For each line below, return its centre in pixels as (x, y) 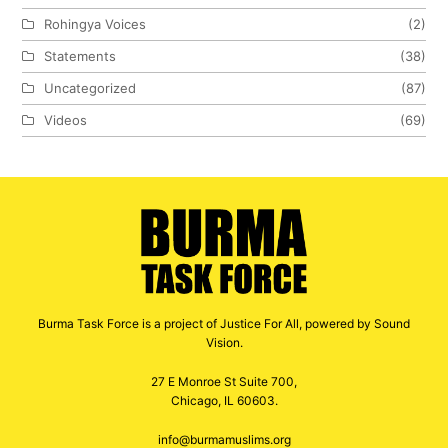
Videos (66, 120)
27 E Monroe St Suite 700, (224, 381)
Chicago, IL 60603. (224, 400)
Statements (80, 56)
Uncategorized (90, 88)
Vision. (224, 342)
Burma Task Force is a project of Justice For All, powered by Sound (224, 323)
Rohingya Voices (95, 24)
